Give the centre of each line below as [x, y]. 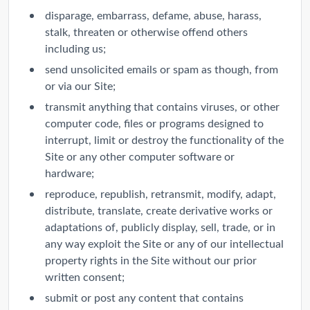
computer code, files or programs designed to [154, 122]
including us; [75, 48]
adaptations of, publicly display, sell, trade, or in [160, 226]
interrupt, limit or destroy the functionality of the [164, 139]
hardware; [70, 172]
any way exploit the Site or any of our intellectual [164, 243]
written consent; [85, 276]
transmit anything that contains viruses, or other [162, 106]
